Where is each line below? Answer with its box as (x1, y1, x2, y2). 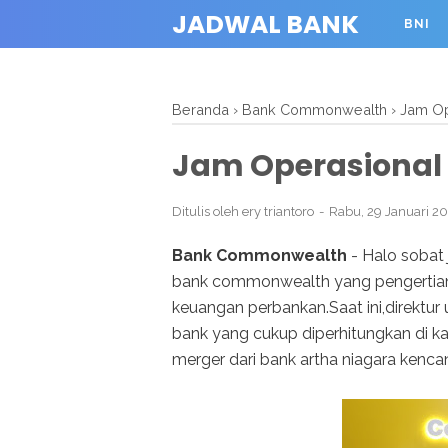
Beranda (172, 101, 229, 118)
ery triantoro (242, 204, 314, 219)
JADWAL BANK (172, 7, 359, 42)
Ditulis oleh (172, 204, 242, 219)
